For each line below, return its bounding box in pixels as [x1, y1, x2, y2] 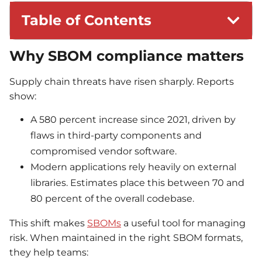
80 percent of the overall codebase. [30, 193, 194, 205]
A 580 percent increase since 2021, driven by [30, 114, 236, 126]
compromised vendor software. [30, 146, 177, 157]
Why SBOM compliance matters [9, 47, 244, 64]
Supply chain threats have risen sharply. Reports [9, 75, 234, 87]
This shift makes [9, 218, 87, 229]
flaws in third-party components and [30, 130, 202, 142]
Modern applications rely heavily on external [30, 161, 236, 173]
